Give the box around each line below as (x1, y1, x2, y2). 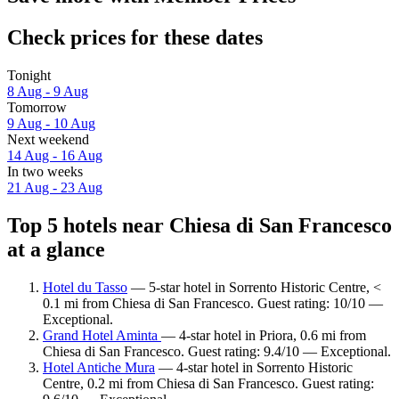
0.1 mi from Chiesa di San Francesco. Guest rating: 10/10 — (43, 295, 383, 311)
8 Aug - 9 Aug (7, 84, 88, 100)
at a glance (7, 237, 105, 261)
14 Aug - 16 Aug (7, 148, 102, 164)
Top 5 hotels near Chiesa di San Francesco (7, 213, 392, 237)
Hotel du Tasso (43, 279, 127, 295)
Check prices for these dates (7, 26, 263, 50)
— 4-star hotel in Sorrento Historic (155, 359, 353, 375)
